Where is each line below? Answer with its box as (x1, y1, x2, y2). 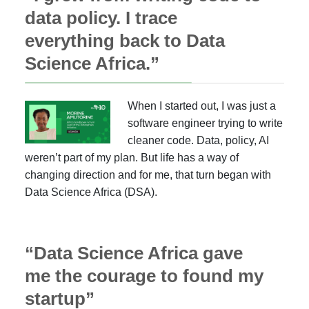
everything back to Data (25, 31, 225, 50)
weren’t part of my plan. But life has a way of (25, 152, 239, 163)
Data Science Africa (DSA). (25, 186, 157, 198)
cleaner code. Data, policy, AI (128, 134, 270, 146)
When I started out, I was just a (128, 100, 277, 112)
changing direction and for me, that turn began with (25, 169, 271, 181)
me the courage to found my (25, 266, 263, 286)
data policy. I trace (25, 8, 177, 28)
